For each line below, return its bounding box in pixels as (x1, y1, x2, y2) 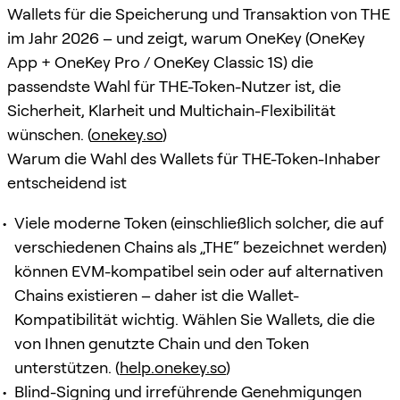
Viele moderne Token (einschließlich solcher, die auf (14, 212, 384, 232)
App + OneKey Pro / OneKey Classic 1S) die (7, 52, 313, 71)
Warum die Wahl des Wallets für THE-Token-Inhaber (7, 148, 380, 168)
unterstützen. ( (14, 357, 120, 377)
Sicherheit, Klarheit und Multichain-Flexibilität (7, 100, 336, 120)
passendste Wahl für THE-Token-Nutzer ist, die (7, 76, 341, 96)
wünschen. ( (7, 124, 91, 144)
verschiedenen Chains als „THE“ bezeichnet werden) (14, 237, 387, 256)
